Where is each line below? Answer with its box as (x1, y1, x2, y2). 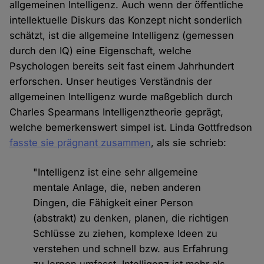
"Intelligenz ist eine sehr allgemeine (33, 166, 199, 179)
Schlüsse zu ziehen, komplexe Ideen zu (33, 227, 218, 240)
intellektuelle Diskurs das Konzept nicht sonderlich (9, 14, 243, 27)
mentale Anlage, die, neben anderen (33, 181, 202, 194)
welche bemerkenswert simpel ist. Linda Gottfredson (9, 121, 253, 134)
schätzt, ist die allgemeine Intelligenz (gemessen (9, 29, 235, 42)
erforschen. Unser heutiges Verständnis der (9, 75, 213, 88)
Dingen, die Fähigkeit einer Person (33, 197, 194, 209)
